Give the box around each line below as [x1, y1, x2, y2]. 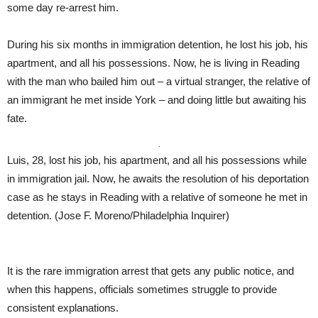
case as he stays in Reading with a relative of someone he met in [7, 190, 307, 203]
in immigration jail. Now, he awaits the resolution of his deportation [7, 172, 309, 185]
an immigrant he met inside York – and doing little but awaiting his [7, 93, 307, 106]
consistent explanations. [7, 301, 119, 314]
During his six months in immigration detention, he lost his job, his [7, 38, 308, 50]
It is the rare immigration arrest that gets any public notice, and [7, 264, 294, 277]
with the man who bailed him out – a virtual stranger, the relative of [7, 75, 310, 87]
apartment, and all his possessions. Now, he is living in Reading [7, 56, 300, 69]
